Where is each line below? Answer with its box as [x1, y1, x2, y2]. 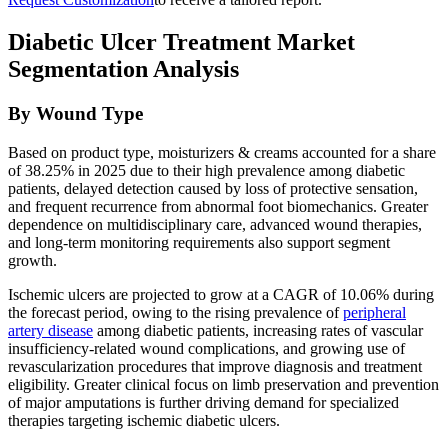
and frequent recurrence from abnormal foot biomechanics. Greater [8, 197, 428, 215]
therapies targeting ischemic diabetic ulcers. [8, 411, 280, 429]
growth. [8, 251, 57, 269]
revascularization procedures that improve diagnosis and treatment [8, 357, 422, 375]
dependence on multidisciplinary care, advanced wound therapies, [8, 215, 422, 233]
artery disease [8, 321, 93, 339]
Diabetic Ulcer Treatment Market [8, 28, 355, 55]
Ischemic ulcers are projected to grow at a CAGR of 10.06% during [8, 285, 434, 303]
